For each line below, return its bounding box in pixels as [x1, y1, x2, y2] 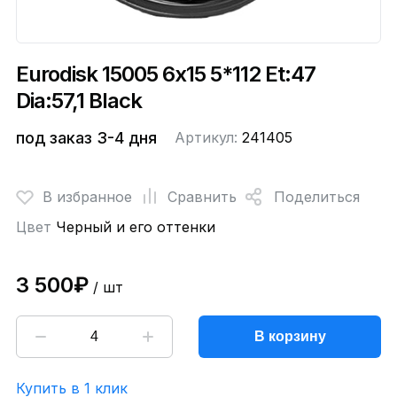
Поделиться [273, 187, 360, 206]
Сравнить [167, 187, 237, 206]
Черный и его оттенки [55, 218, 215, 237]
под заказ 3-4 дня [15, 128, 157, 148]
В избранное [42, 187, 132, 206]
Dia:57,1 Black [15, 88, 142, 114]
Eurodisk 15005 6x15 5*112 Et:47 [15, 61, 315, 88]
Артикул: [174, 128, 242, 147]
